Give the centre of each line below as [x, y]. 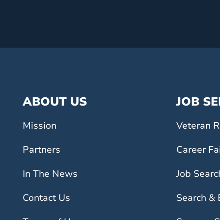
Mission [40, 126]
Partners [41, 150]
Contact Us [46, 198]
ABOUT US [55, 102]
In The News [50, 174]
